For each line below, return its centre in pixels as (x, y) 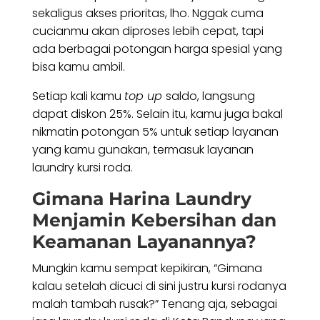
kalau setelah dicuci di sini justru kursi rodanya (159, 286)
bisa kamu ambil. (80, 67)
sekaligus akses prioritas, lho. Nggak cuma (147, 14)
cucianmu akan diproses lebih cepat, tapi (147, 31)
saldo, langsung (210, 96)
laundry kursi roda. (82, 168)
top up (145, 96)
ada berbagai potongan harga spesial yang (157, 49)
